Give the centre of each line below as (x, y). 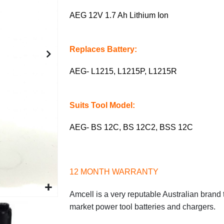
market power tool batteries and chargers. (143, 206)
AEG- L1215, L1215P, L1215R (123, 71)
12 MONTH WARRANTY (114, 171)
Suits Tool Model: (102, 105)
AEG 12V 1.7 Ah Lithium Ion (119, 15)
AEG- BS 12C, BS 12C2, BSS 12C (131, 127)
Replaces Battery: (103, 49)
